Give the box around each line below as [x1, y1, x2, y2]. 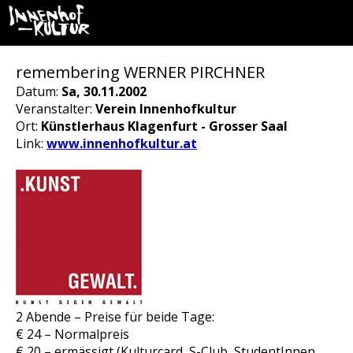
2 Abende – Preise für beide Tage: [16, 308, 214, 325]
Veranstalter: [16, 100, 95, 117]
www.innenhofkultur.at [46, 135, 197, 152]
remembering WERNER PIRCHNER [16, 61, 265, 83]
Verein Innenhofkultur [95, 100, 236, 117]
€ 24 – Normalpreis [16, 325, 129, 343]
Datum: [16, 83, 61, 100]
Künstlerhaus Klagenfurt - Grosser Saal [41, 117, 288, 135]
